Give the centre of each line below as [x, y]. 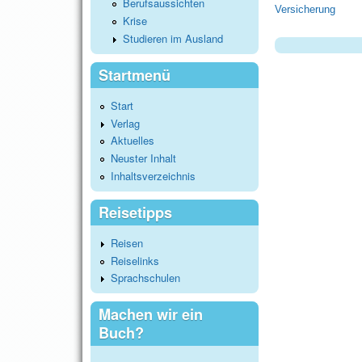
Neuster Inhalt [143, 158]
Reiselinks [135, 260]
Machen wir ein [151, 315]
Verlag [125, 123]
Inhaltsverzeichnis [153, 175]
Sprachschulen [145, 278]
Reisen [127, 243]
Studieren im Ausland [173, 38]
